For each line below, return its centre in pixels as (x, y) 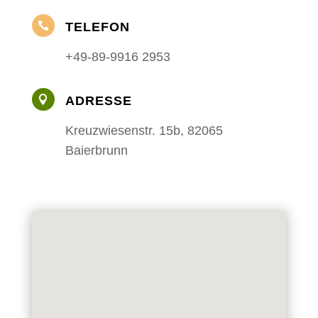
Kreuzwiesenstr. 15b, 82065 (144, 131)
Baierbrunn (96, 150)
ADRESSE (98, 101)
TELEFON (97, 27)
